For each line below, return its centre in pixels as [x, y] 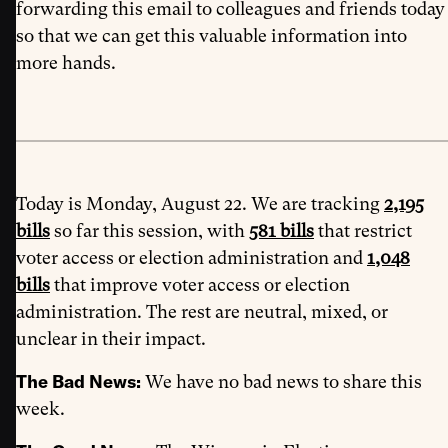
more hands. [66, 62]
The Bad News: [80, 381]
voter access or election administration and [191, 257]
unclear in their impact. [111, 338]
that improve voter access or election [200, 284]
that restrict [363, 230]
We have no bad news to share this [283, 381]
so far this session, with [149, 230]
